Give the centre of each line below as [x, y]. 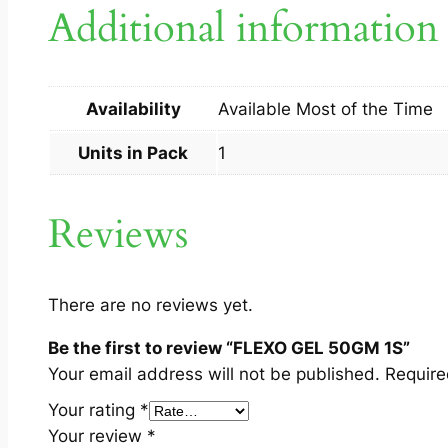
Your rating [94, 409]
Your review [97, 435]
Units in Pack [133, 152]
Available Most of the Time [325, 108]
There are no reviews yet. [150, 304]
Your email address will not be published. [214, 373]
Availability [133, 108]
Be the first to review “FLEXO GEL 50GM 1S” [229, 347]
